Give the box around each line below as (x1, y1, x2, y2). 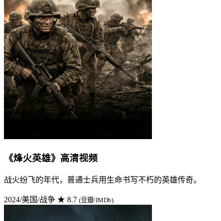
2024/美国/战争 (4, 195, 55, 204)
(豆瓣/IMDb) (79, 196, 113, 204)
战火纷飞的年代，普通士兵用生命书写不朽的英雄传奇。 (4, 175, 201, 184)
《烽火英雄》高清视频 (4, 153, 98, 164)
